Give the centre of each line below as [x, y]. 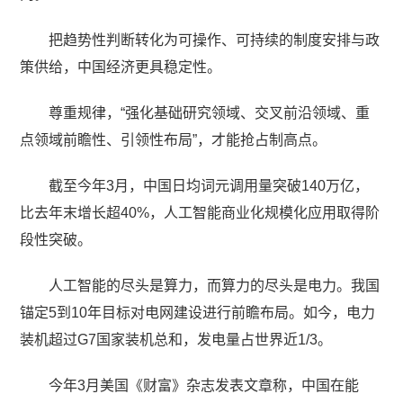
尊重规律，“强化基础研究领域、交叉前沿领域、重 [210, 112]
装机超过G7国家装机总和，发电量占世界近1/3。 [176, 339]
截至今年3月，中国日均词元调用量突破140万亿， [209, 185]
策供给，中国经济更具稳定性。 [121, 67]
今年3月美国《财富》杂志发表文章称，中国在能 [204, 385]
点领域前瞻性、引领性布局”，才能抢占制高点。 [174, 139]
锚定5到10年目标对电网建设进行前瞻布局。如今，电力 [198, 312]
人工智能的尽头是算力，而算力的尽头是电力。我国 [215, 285]
